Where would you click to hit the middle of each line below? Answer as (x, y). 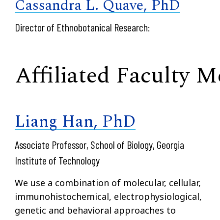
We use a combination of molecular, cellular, (108, 182)
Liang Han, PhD (75, 122)
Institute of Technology (57, 160)
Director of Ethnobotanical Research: (82, 27)
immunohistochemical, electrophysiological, (108, 196)
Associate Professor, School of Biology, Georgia (99, 144)
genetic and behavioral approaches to (95, 210)
